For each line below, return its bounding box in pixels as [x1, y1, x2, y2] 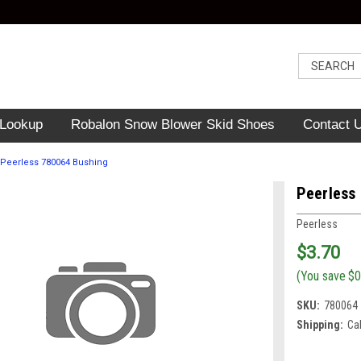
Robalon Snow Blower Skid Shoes [70, 117, 275, 132]
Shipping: [296, 317, 343, 331]
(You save [296, 268, 346, 284]
